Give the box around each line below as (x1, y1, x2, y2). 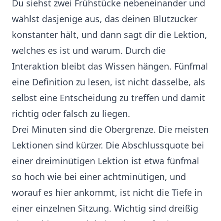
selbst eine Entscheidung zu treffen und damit (12, 92, 205, 104)
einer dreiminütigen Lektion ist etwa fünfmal (12, 155, 199, 167)
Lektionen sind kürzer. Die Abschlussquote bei (12, 139, 204, 151)
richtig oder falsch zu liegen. (12, 108, 130, 120)
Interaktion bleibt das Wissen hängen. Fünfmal (12, 60, 208, 73)
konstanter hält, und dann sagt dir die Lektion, (12, 29, 207, 41)
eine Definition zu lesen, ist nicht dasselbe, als (12, 76, 205, 88)
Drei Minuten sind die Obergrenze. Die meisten (12, 123, 209, 136)
